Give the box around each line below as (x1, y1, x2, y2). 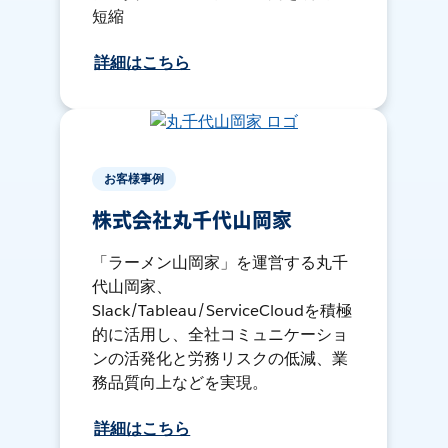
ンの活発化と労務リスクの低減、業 (92, 348, 349, 370)
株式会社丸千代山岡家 (92, 208, 292, 235)
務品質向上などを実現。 (92, 372, 269, 394)
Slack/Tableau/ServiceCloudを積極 (92, 300, 352, 322)
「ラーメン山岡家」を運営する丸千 (92, 252, 349, 274)
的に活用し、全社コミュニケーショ (92, 324, 349, 346)
